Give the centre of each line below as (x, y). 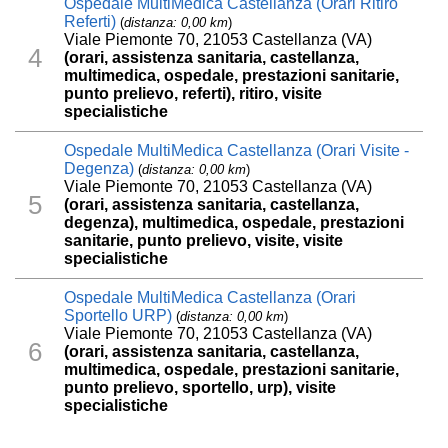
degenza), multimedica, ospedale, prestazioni (234, 223)
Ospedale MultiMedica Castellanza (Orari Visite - (237, 151)
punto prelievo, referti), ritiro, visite (193, 94)
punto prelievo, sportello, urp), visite (200, 388)
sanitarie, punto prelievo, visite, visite (204, 241)
